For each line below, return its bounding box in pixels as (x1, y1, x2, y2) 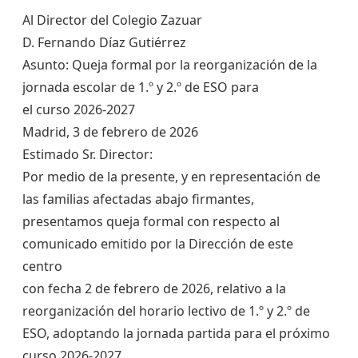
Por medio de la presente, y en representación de (22, 168, 320, 186)
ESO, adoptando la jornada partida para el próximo (22, 324, 330, 343)
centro (22, 257, 62, 276)
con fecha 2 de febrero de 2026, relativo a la (22, 280, 286, 298)
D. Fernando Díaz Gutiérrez (22, 34, 186, 52)
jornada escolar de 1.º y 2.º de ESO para (22, 78, 259, 97)
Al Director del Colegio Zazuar (22, 11, 202, 30)
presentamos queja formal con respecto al (22, 213, 280, 231)
